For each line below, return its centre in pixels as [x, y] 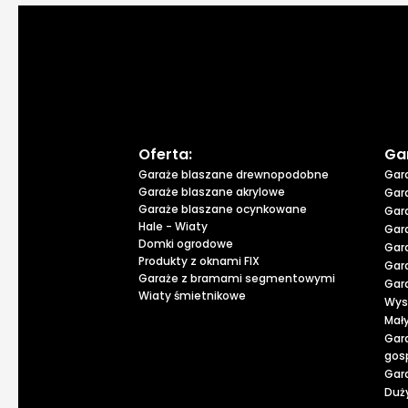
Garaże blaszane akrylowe [212, 192]
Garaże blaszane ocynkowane [223, 209]
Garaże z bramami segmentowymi [237, 279]
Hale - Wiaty [173, 227]
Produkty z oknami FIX [199, 261]
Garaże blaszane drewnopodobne [234, 175]
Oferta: [165, 155]
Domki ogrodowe [186, 244]
